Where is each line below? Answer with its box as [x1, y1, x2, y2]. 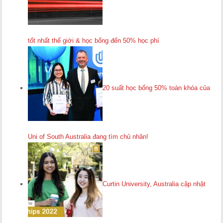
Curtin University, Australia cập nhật [103, 180, 206, 188]
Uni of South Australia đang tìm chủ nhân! [28, 133, 149, 140]
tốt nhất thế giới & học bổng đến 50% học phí [28, 37, 160, 44]
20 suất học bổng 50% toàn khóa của [103, 84, 211, 92]
